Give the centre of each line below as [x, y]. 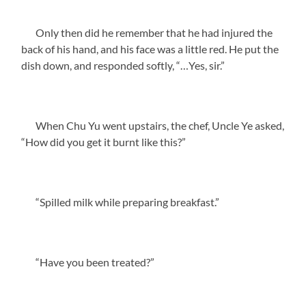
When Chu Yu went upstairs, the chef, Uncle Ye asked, [153, 125]
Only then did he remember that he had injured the [147, 32]
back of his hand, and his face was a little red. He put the [150, 48]
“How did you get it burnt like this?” [104, 141]
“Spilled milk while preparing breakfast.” [121, 201]
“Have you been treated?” [88, 262]
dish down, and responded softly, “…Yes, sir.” [123, 65]
